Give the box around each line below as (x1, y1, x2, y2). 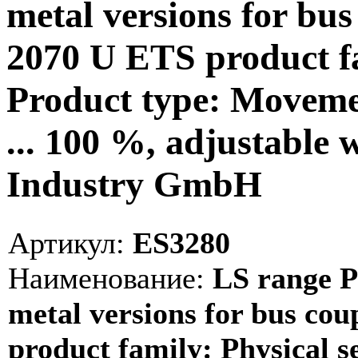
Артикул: (8, 225, 125, 260)
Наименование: (8, 261, 205, 295)
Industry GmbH (6, 164, 262, 205)
